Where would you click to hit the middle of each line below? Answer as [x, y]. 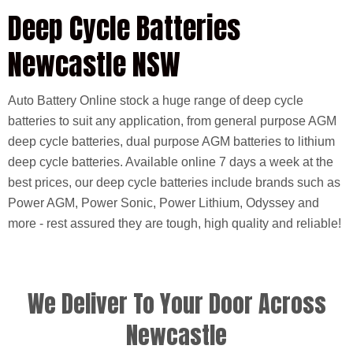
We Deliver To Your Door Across [176, 304]
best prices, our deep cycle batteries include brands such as [174, 182]
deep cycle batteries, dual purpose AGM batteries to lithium [171, 141]
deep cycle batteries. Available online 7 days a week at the [171, 162]
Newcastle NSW [94, 65]
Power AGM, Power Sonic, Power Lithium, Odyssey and [163, 203]
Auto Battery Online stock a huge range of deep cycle [156, 100]
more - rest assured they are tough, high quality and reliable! [175, 223]
